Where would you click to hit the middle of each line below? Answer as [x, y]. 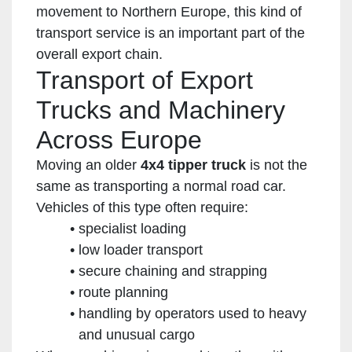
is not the [277, 165]
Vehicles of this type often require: [142, 207]
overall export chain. [99, 54]
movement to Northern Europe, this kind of [169, 11]
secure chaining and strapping [172, 271]
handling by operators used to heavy [192, 313]
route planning [123, 292]
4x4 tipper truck [193, 165]
